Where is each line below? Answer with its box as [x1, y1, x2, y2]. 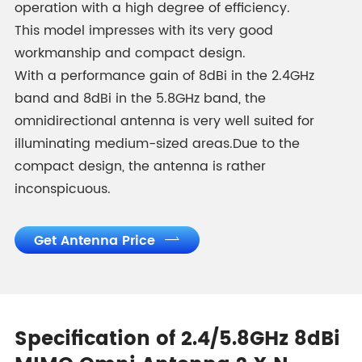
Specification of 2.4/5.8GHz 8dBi [14, 323, 340, 356]
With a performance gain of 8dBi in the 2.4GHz [14, 65, 314, 86]
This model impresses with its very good [14, 20, 273, 41]
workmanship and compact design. [14, 43, 246, 64]
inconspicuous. [14, 179, 111, 200]
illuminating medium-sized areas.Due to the [14, 133, 300, 154]
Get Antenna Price [33, 230, 159, 251]
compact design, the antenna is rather [14, 156, 266, 177]
